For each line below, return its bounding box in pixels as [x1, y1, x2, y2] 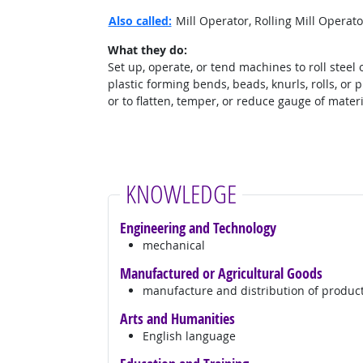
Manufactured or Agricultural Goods [119, 263, 322, 283]
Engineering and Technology [119, 217, 276, 237]
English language [142, 327, 236, 344]
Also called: [108, 12, 172, 28]
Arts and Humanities [119, 308, 235, 328]
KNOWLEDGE [125, 176, 237, 210]
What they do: [107, 41, 187, 58]
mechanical [142, 237, 205, 253]
